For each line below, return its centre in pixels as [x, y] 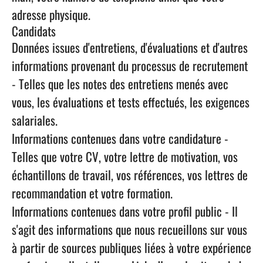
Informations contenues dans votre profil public [117, 211]
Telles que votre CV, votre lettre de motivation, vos [125, 156]
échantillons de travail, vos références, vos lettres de [130, 175]
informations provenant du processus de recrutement [130, 65]
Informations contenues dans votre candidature [117, 138]
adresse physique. [51, 14]
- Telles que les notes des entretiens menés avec [120, 84]
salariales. [35, 120]
